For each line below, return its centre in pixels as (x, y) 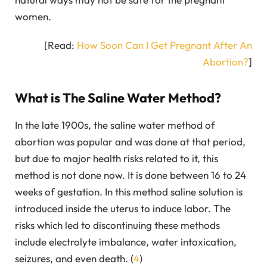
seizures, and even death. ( (74, 258)
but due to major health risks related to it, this (117, 158)
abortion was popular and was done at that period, (130, 141)
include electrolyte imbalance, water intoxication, (126, 241)
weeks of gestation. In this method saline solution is (129, 191)
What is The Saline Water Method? (118, 97)
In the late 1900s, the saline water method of (115, 125)
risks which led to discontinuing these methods (117, 225)
